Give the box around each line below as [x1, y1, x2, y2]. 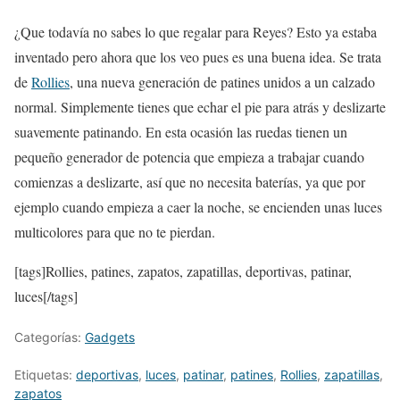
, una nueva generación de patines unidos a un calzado [70, 72, 375, 92]
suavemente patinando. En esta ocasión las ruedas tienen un [14, 122, 347, 142]
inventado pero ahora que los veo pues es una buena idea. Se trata [14, 47, 381, 67]
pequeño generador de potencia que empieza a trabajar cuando [14, 147, 364, 167]
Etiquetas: [14, 367, 76, 383]
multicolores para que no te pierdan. [14, 222, 215, 242]
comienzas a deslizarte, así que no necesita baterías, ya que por [14, 172, 365, 192]
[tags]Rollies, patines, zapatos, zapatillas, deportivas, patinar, [14, 262, 352, 281]
